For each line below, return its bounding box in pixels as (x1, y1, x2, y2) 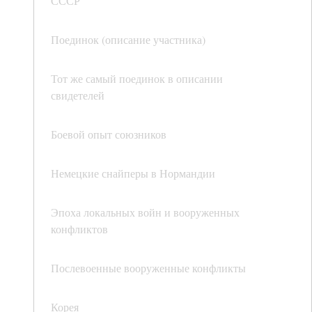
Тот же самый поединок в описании (51, 71, 223, 86)
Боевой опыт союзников (51, 127, 166, 142)
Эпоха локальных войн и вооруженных (51, 205, 240, 220)
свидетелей (51, 88, 104, 103)
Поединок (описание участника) (51, 32, 205, 47)
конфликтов (51, 221, 108, 237)
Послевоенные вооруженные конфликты (51, 260, 246, 276)
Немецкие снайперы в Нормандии (51, 166, 215, 181)
